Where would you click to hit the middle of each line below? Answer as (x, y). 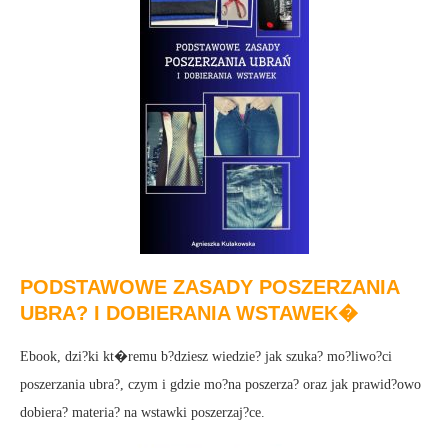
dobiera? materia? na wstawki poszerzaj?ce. (142, 412)
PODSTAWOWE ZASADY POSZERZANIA (209, 286)
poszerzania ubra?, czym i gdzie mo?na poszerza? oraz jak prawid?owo (220, 384)
